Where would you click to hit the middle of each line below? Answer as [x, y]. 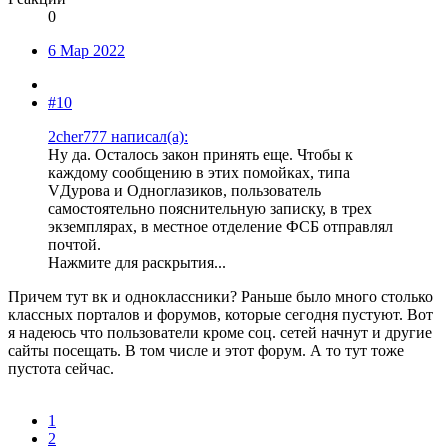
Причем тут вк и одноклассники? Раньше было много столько [220, 296]
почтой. [74, 244]
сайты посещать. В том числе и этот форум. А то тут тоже [206, 350]
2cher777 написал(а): [118, 136]
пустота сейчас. [61, 368]
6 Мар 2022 [86, 50]
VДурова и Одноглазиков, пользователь [184, 190]
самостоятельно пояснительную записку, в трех [210, 208]
